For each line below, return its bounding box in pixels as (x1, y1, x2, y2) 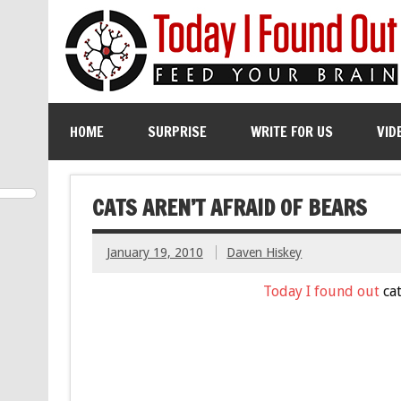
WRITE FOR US (250, 122, 333, 141)
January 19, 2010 (106, 245, 203, 260)
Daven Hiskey (226, 245, 303, 260)
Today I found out (262, 282, 380, 300)
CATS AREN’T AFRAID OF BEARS (91, 192, 367, 223)
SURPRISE (147, 122, 207, 141)
